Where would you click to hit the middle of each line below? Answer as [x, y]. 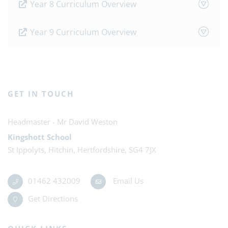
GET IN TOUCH [41, 94]
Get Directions [53, 198]
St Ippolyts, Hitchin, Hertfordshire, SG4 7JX [82, 150]
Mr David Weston [87, 122]
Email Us [127, 181]
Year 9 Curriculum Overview [82, 32]
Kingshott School [40, 137]
